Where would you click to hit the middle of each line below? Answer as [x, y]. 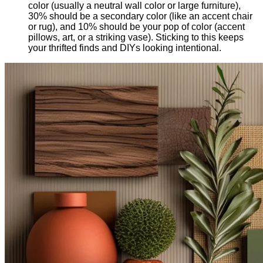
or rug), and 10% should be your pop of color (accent [136, 26]
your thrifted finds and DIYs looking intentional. [125, 48]
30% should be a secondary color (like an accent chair [140, 16]
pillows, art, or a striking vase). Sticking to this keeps [136, 37]
